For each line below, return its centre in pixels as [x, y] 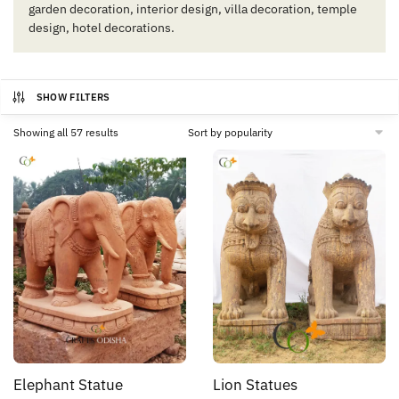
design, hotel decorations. [101, 28]
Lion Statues [255, 385]
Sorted [134, 131]
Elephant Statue [68, 385]
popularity [142, 163]
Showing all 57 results [66, 132]
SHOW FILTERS [73, 97]
